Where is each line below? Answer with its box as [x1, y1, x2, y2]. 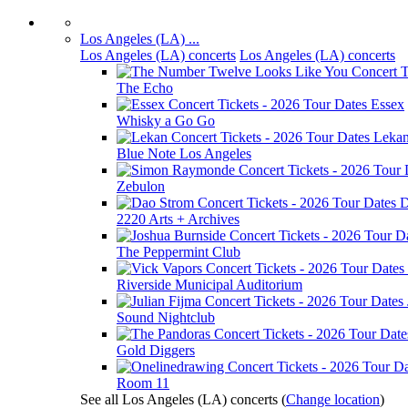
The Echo [117, 80, 173, 96]
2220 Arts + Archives [117, 211, 240, 227]
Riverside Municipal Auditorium [117, 277, 302, 292]
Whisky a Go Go [117, 113, 215, 128]
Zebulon [117, 178, 165, 194]
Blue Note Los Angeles [117, 146, 251, 161]
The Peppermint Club [117, 244, 240, 260]
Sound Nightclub [117, 310, 215, 325]
